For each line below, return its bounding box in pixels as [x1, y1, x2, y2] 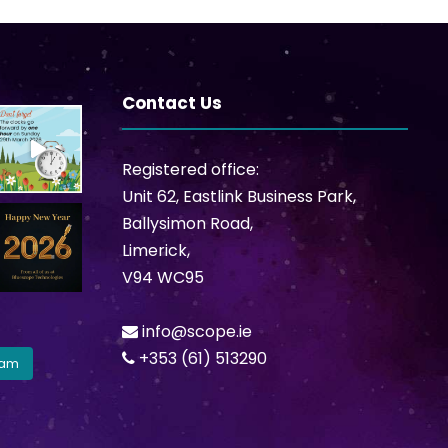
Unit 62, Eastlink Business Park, [122, 184, 356, 208]
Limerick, [122, 238, 190, 262]
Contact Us [122, 90, 222, 115]
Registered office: [122, 157, 259, 181]
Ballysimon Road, [122, 211, 253, 235]
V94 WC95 [122, 265, 204, 289]
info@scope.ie [142, 319, 252, 343]
